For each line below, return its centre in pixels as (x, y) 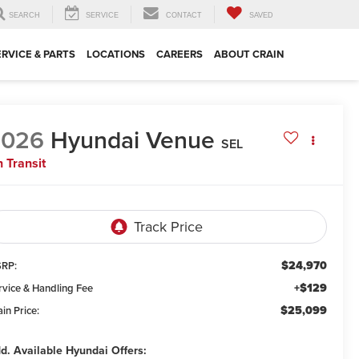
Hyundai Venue (133, 140)
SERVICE (102, 16)
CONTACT (184, 16)
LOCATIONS (116, 54)
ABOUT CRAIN (249, 54)
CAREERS (179, 54)
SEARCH (24, 16)
